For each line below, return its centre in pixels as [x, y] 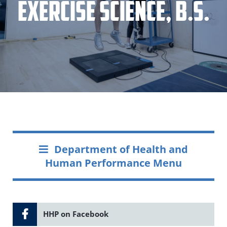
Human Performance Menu [113, 162]
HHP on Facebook [75, 214]
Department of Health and [121, 149]
